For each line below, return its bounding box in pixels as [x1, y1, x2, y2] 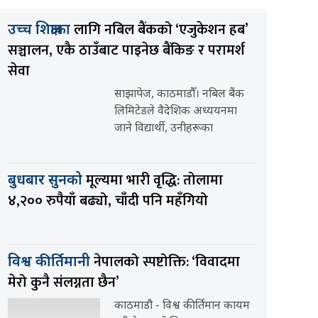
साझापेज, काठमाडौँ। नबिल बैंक [114, 87, 244, 103]
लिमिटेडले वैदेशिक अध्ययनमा [114, 104, 237, 120]
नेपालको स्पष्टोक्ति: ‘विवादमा [94, 250, 240, 275]
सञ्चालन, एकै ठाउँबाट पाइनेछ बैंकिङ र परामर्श [8, 38, 245, 63]
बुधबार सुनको [8, 172, 86, 191]
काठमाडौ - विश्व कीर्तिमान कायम [114, 299, 250, 314]
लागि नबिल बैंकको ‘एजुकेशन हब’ [74, 18, 248, 43]
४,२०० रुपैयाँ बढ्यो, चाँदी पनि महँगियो [8, 189, 208, 214]
